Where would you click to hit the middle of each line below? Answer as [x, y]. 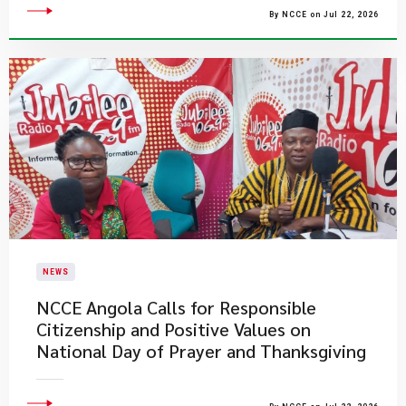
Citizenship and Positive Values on [174, 329]
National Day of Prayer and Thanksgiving [201, 351]
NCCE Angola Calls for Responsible [176, 307]
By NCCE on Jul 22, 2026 [324, 14]
